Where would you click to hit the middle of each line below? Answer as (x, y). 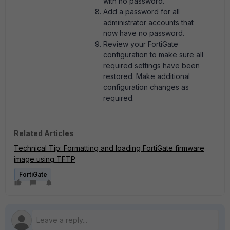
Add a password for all (141, 12)
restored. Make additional (147, 76)
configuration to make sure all (153, 55)
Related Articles (44, 133)
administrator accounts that (148, 22)
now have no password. (144, 33)
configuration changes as (146, 87)
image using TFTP (45, 159)
